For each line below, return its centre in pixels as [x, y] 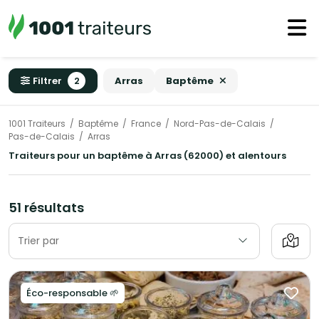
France [146, 124]
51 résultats [46, 208]
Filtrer [47, 81]
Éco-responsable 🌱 [73, 293]
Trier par [38, 241]
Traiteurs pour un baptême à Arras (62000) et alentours [147, 156]
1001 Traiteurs [37, 124]
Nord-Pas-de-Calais [220, 124]
